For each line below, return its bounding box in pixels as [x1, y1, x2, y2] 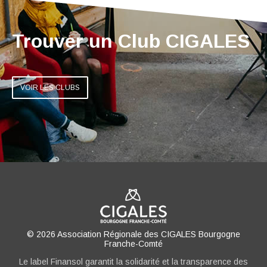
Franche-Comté [104, 238, 163, 249]
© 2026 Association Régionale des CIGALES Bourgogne [27, 229, 240, 239]
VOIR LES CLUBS [20, 83, 80, 92]
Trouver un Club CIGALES [12, 30, 250, 52]
